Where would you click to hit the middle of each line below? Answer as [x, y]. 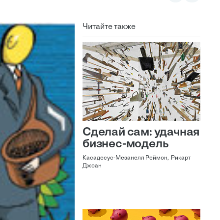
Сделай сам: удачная [141, 133]
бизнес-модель [125, 144]
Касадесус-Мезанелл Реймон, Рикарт [137, 158]
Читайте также [109, 27]
